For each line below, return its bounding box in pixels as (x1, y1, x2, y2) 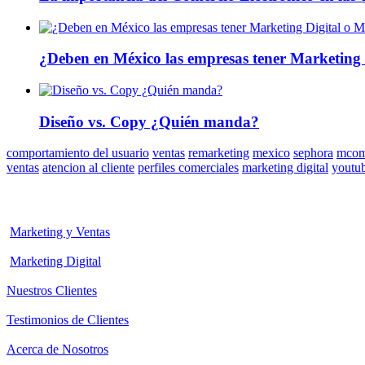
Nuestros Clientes (7, 284, 97, 298)
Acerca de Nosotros (7, 342, 108, 357)
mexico (253, 146, 290, 161)
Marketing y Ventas (10, 225, 110, 240)
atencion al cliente (42, 161, 134, 175)
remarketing (188, 146, 249, 161)
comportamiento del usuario (7, 146, 149, 161)
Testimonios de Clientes (7, 313, 129, 328)
